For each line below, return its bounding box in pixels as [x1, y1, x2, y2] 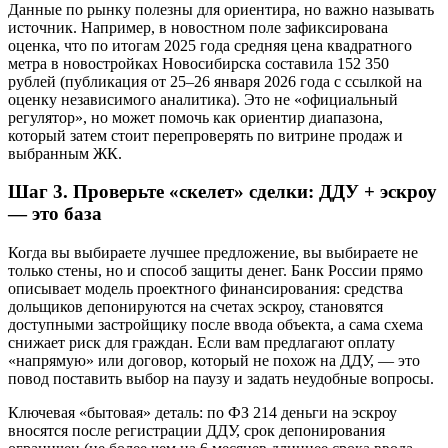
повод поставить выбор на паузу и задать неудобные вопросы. [8, 370, 434, 388]
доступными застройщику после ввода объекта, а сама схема [8, 316, 423, 334]
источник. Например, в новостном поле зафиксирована [8, 18, 388, 36]
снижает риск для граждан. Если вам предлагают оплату [8, 334, 395, 352]
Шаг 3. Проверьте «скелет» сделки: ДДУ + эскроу [8, 181, 437, 203]
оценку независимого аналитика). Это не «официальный [8, 90, 398, 108]
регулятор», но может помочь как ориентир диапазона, [8, 108, 383, 126]
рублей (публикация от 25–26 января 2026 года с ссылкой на [8, 72, 422, 90]
